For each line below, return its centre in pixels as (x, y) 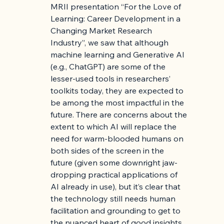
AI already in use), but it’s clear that (117, 187)
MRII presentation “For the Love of (117, 7)
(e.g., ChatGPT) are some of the (109, 67)
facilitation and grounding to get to (117, 211)
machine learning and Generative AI (119, 55)
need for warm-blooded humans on (118, 139)
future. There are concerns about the (120, 115)
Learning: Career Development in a (117, 19)
